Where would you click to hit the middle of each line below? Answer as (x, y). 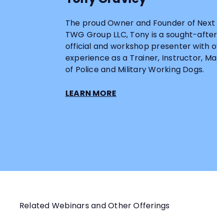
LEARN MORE (91, 93)
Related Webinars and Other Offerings (95, 206)
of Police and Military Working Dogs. (135, 69)
